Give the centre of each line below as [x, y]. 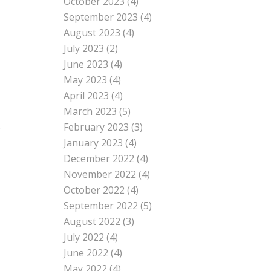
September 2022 [101, 206]
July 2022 [84, 237]
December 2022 [99, 159]
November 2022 [100, 175]
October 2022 [94, 190]
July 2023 [84, 49]
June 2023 [86, 64]
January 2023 [93, 143]
